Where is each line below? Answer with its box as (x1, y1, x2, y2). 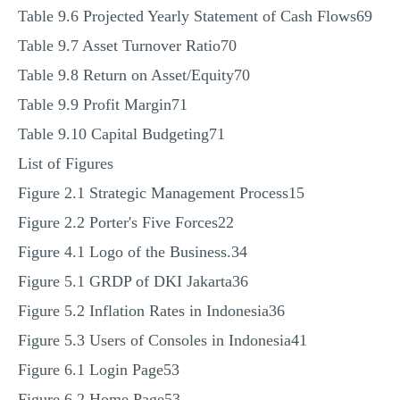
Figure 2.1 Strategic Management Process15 (18, 184, 304, 202)
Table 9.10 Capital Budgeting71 (18, 125, 225, 143)
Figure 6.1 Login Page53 (18, 361, 179, 379)
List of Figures (18, 154, 113, 172)
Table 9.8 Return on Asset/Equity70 (18, 66, 250, 84)
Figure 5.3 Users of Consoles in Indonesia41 (18, 331, 307, 349)
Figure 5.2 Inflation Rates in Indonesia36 (18, 302, 285, 320)
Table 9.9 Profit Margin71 (18, 96, 187, 113)
